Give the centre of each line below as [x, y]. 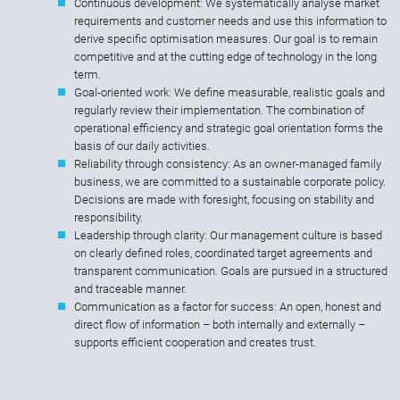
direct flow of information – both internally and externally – [220, 325]
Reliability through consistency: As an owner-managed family [228, 164]
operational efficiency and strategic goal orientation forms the [229, 129]
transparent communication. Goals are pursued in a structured [231, 271]
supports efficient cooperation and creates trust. [195, 343]
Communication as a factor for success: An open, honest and [228, 307]
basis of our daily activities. [142, 146]
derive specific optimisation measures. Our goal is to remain [226, 39]
